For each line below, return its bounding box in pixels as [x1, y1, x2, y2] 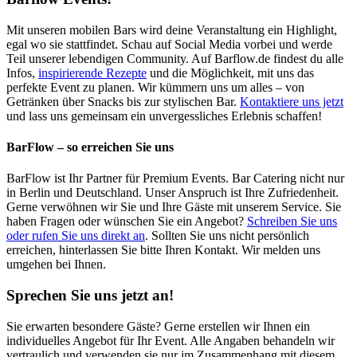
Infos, [6, 65, 38, 80]
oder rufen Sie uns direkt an [6, 229, 145, 243]
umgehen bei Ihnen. [6, 257, 106, 272]
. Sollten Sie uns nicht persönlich [145, 229, 309, 243]
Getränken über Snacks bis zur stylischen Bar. [6, 94, 240, 108]
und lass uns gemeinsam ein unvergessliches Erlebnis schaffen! [6, 108, 322, 123]
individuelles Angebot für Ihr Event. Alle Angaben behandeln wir [6, 333, 335, 347]
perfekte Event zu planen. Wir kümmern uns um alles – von [6, 80, 304, 94]
